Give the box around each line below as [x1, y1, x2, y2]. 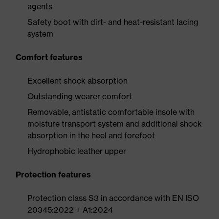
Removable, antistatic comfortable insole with [27, 107, 195, 117]
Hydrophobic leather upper [27, 146, 126, 156]
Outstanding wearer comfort [27, 91, 132, 101]
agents [27, 1, 52, 11]
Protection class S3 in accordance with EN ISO [27, 193, 199, 203]
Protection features [16, 170, 91, 179]
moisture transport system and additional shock [27, 119, 202, 129]
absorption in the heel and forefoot [27, 131, 155, 140]
